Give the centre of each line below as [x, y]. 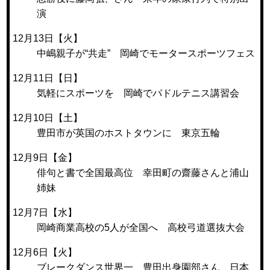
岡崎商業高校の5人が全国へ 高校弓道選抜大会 [141, 227]
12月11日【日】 [48, 78]
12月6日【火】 [45, 252]
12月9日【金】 [45, 157]
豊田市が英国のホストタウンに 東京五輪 [129, 133]
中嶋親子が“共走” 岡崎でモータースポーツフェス [146, 53]
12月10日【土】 [48, 118]
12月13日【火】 [48, 38]
